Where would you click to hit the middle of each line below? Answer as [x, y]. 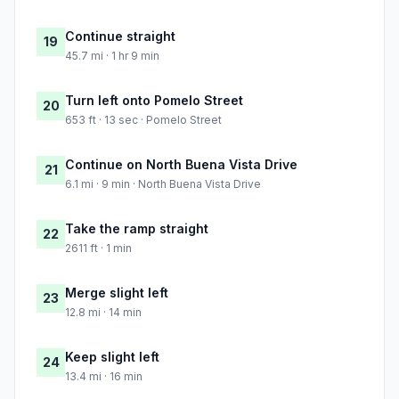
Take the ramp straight [137, 229]
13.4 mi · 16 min [104, 377]
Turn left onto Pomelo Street [154, 101]
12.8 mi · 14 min [103, 313]
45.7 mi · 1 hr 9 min [112, 56]
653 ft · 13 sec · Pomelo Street [143, 120]
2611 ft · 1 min [98, 248]
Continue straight [120, 37]
